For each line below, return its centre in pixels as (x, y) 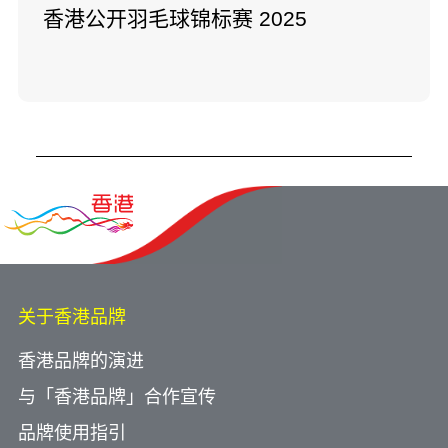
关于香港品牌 (72, 316)
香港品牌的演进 (81, 360)
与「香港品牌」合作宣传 (117, 396)
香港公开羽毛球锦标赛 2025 (175, 18)
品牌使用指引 (72, 432)
